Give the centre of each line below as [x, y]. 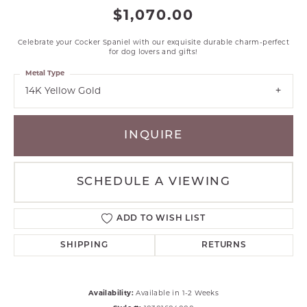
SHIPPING [84, 246]
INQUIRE [153, 136]
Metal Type [45, 74]
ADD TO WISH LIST [161, 219]
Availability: [111, 294]
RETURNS [224, 246]
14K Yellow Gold [63, 91]
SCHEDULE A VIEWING [153, 182]
